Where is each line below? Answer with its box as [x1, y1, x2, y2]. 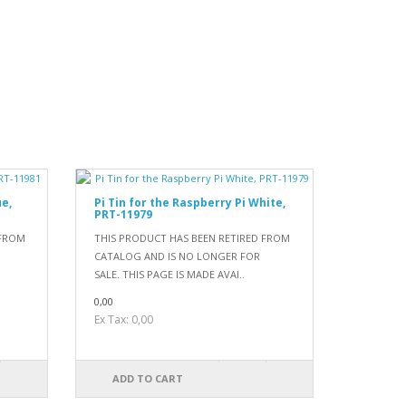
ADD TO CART [111, 372, 183, 386]
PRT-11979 [94, 207, 153, 223]
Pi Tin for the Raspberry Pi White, [94, 195, 286, 211]
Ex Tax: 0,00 [94, 312, 154, 328]
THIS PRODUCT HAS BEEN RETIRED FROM [94, 231, 291, 246]
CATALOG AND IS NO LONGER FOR [94, 249, 261, 264]
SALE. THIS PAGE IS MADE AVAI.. [94, 267, 246, 282]
